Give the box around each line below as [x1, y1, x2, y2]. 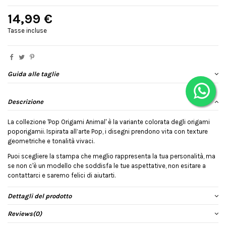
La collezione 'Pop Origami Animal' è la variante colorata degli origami [8, 118, 210, 126]
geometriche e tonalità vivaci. [8, 137, 94, 145]
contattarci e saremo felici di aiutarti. [8, 171, 116, 179]
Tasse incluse [8, 27, 47, 35]
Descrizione [8, 97, 43, 105]
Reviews [8, 210, 33, 218]
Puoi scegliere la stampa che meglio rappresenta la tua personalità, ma [8, 152, 215, 160]
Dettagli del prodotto [8, 192, 72, 200]
